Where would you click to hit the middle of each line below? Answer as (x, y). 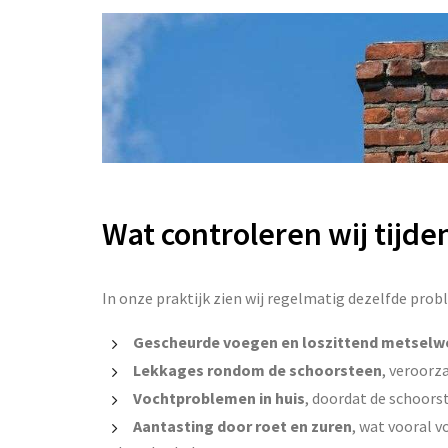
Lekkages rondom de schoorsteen (257, 369)
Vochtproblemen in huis (219, 397)
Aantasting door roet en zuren (242, 425)
